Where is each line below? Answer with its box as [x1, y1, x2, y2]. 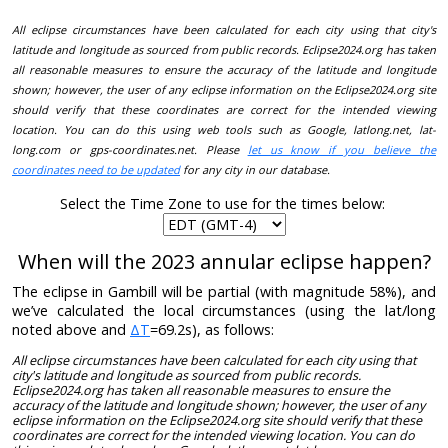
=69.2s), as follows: [150, 319, 274, 339]
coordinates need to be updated [12, 162, 180, 178]
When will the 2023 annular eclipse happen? [17, 247, 431, 275]
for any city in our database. [180, 162, 330, 178]
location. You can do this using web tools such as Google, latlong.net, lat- [12, 122, 436, 138]
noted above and [12, 319, 130, 339]
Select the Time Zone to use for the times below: [59, 193, 389, 213]
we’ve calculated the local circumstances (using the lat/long [12, 300, 436, 320]
